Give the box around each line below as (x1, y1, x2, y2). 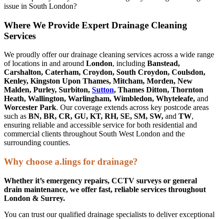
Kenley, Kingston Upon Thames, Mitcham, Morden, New (4, 77, 193, 86)
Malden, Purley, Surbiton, (4, 86, 92, 94)
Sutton (92, 86, 114, 94)
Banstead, (147, 59, 180, 68)
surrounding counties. (4, 138, 70, 147)
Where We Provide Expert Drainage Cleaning (4, 20, 187, 30)
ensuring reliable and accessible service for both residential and (4, 121, 197, 130)
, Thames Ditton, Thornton (114, 86, 203, 94)
